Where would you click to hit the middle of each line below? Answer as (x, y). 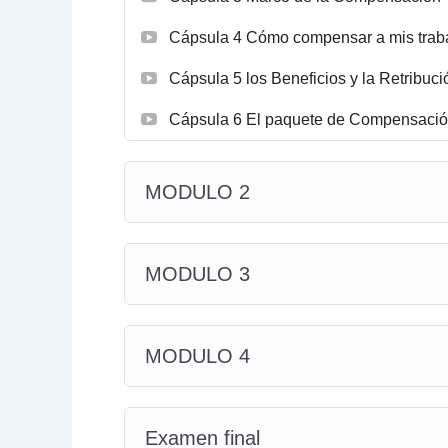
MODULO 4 (197, 355)
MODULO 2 (197, 191)
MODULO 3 (197, 273)
